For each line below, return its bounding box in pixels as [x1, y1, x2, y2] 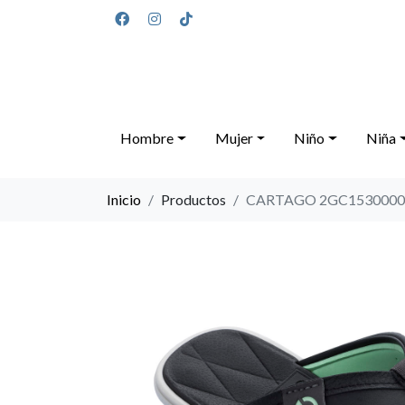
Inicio [107, 191, 141, 208]
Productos [161, 191, 226, 208]
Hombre [120, 129, 174, 146]
